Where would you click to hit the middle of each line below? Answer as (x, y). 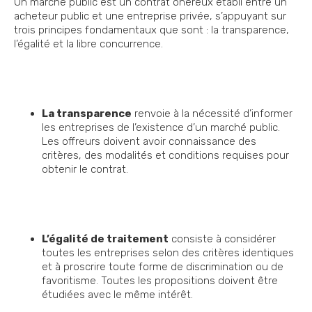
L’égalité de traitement (105, 239)
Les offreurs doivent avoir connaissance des (149, 142)
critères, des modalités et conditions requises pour (165, 156)
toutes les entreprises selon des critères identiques (168, 253)
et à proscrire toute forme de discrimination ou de (163, 267)
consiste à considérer (222, 239)
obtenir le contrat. (85, 170)
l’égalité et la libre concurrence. (90, 44)
